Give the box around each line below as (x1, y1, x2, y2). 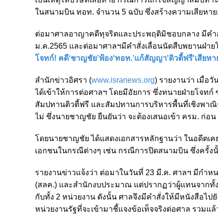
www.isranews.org (91, 75, 155, 84)
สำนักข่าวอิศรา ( (35, 75, 91, 84)
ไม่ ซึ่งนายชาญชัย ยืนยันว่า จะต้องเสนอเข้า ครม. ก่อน (35, 112, 216, 121)
